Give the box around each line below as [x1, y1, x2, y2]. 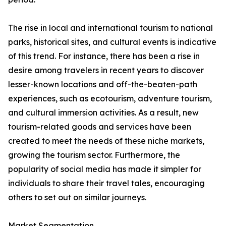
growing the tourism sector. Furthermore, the [8, 150, 180, 160]
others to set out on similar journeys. [8, 192, 146, 203]
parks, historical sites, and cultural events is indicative [8, 37, 216, 47]
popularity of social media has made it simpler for [8, 164, 201, 175]
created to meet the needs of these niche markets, [8, 136, 204, 146]
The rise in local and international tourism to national [8, 23, 213, 33]
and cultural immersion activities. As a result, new [8, 107, 199, 118]
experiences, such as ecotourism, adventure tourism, [8, 93, 212, 104]
